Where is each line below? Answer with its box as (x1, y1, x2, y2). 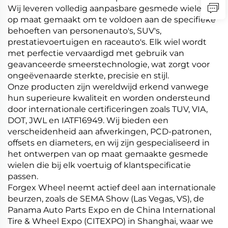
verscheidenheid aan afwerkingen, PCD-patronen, (8, 127, 211, 137)
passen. (8, 172, 38, 182)
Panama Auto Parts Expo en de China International (8, 205, 215, 215)
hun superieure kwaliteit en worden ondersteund (8, 93, 210, 103)
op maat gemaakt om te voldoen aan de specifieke (8, 15, 216, 25)
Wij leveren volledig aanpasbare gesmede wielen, (8, 4, 209, 14)
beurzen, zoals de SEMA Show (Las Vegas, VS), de (8, 194, 204, 204)
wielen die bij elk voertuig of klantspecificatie (8, 160, 191, 170)
